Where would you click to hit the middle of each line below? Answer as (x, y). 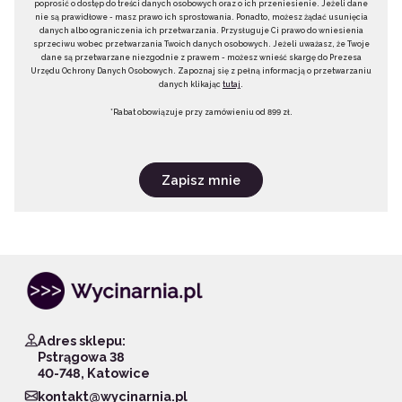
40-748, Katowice (94, 372)
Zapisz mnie (201, 179)
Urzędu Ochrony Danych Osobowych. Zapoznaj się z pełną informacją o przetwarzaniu (201, 70)
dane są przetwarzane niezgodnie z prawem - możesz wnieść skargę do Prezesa (201, 57)
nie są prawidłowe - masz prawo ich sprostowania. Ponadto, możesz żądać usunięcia (201, 17)
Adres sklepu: (82, 340)
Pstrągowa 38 (82, 356)
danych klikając (191, 84)
